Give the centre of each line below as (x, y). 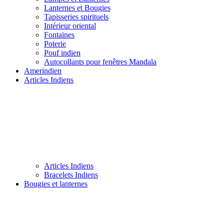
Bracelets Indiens (71, 174)
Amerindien (43, 70)
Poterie (55, 43)
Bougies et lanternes (56, 183)
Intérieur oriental (70, 25)
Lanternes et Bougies (77, 7)
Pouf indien (62, 52)
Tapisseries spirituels (76, 16)
